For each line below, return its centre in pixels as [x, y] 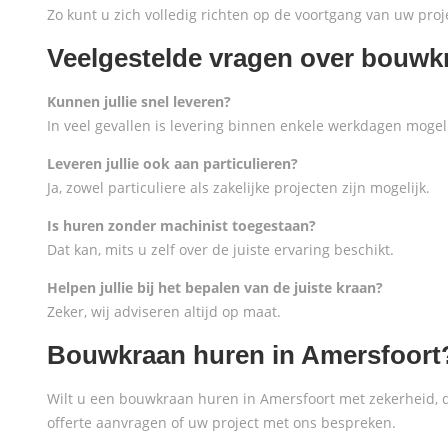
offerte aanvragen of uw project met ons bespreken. [221, 422]
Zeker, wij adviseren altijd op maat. [164, 311]
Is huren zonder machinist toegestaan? [181, 225]
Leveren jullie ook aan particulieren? [172, 163]
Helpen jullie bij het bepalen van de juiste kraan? [215, 287]
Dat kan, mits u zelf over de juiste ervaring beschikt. [220, 249]
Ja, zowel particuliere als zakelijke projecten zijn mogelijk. [238, 187]
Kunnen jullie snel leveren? [139, 101]
